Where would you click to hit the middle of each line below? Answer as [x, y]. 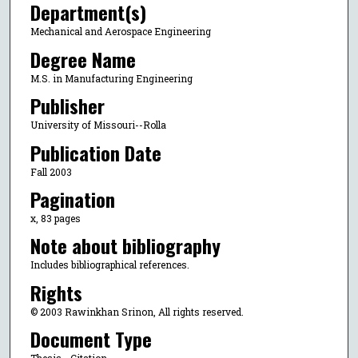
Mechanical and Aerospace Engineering [120, 32]
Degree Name [83, 59]
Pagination [72, 199]
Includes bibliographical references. [109, 265]
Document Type [91, 339]
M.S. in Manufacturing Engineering [111, 78]
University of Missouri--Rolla [98, 125]
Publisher [67, 106]
